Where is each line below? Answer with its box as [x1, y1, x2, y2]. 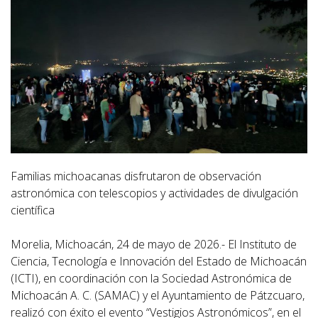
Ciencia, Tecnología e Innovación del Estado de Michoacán [11, 253, 307, 269]
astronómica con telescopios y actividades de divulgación [11, 185, 298, 201]
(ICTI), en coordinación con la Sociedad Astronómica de [11, 270, 292, 286]
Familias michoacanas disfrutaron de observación [11, 168, 261, 184]
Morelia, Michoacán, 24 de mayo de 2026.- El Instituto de [11, 236, 297, 252]
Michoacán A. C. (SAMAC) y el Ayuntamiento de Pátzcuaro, [11, 287, 305, 303]
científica [11, 202, 55, 218]
